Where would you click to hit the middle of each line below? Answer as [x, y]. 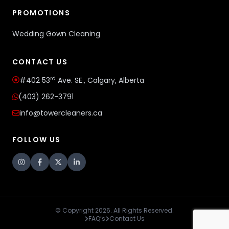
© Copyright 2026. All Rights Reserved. [114, 210]
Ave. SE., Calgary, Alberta [100, 80]
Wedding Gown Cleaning [56, 34]
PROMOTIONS [41, 13]
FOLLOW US [37, 140]
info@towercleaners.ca [61, 113]
